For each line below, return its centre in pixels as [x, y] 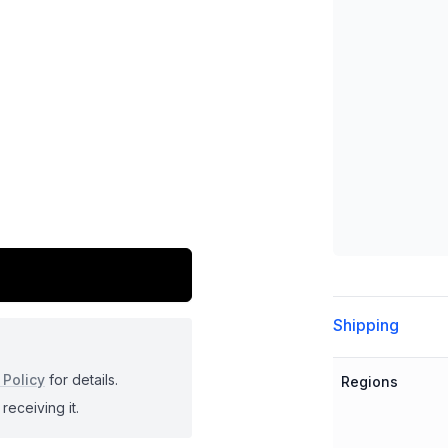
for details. [81, 379]
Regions [369, 381]
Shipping [365, 325]
